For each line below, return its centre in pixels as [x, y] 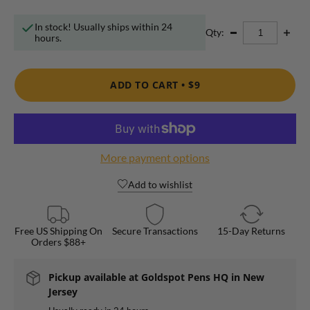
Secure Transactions [155, 230]
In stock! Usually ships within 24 [103, 27]
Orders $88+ [59, 241]
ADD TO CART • [149, 84]
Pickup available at [95, 277]
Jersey [63, 291]
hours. [48, 38]
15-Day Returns [252, 230]
